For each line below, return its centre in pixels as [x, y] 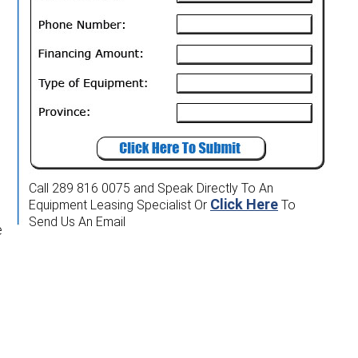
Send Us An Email [77, 222]
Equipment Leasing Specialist [111, 205]
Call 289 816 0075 [80, 189]
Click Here [244, 205]
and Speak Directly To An [203, 189]
